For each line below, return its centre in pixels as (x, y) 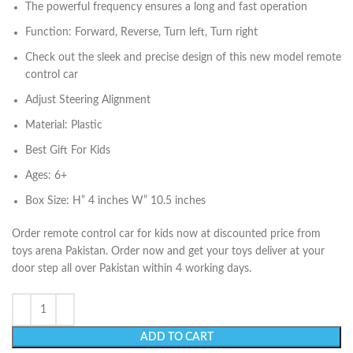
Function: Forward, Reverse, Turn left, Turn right (141, 32)
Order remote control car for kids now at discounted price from (166, 234)
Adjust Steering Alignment (88, 100)
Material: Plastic (64, 125)
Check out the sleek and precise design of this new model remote (183, 58)
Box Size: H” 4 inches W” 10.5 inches (115, 201)
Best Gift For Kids (68, 150)
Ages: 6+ (46, 176)
